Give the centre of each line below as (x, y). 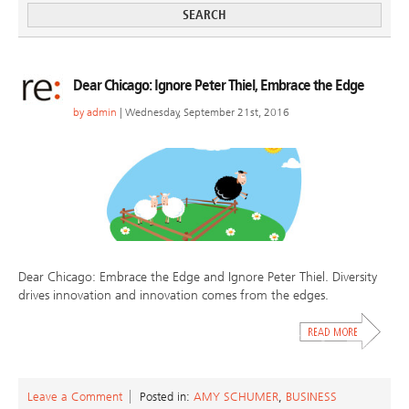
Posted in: (167, 397)
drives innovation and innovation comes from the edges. (173, 296)
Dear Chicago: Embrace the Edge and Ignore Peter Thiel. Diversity (198, 278)
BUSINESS (311, 397)
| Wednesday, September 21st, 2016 (203, 113)
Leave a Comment (75, 397)
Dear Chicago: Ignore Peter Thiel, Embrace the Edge (219, 85)
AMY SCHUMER (236, 397)
